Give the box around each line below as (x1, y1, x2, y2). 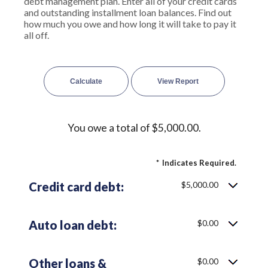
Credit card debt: (29, 179, 124, 194)
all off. (24, 29, 49, 41)
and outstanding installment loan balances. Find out (24, 7, 232, 18)
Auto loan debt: (29, 218, 117, 232)
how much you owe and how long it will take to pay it (24, 18, 236, 29)
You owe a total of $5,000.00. (67, 121, 201, 134)
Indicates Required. (162, 158, 236, 167)
